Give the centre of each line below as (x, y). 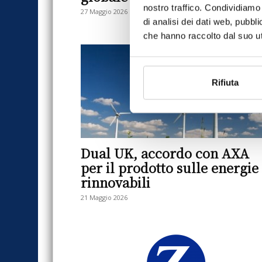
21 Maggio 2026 (104, 197)
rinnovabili (116, 182)
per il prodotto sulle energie (170, 168)
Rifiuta (225, 82)
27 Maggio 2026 (104, 11)
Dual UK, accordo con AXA (165, 153)
